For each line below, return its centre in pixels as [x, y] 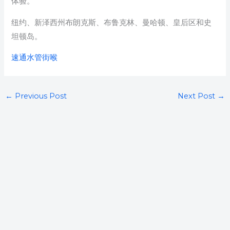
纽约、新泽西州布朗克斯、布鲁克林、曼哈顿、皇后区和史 [112, 22]
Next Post [198, 96]
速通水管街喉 [35, 58]
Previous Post [40, 96]
